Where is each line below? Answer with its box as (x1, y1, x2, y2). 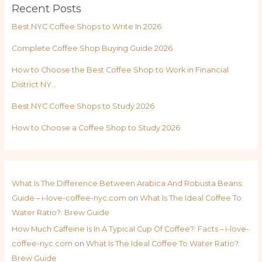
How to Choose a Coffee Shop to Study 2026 (11, 123, 180, 132)
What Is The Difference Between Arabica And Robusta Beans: (11, 178, 243, 188)
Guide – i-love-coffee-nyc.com (11, 193, 126, 202)
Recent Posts (11, 1, 81, 15)
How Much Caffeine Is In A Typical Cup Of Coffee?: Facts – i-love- (11, 225, 249, 234)
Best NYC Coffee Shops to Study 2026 (11, 101, 154, 111)
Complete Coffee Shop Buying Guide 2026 (11, 43, 173, 53)
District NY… (11, 80, 57, 89)
